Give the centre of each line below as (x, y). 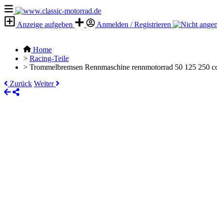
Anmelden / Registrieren (134, 24)
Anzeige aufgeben (45, 24)
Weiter (45, 84)
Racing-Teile (49, 58)
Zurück (20, 84)
